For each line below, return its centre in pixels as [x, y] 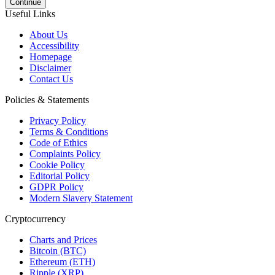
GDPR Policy [56, 187]
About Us [48, 34]
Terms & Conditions [69, 131]
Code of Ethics [58, 142]
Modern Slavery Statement [81, 198]
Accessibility [54, 45]
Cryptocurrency [35, 219]
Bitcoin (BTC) [58, 250]
